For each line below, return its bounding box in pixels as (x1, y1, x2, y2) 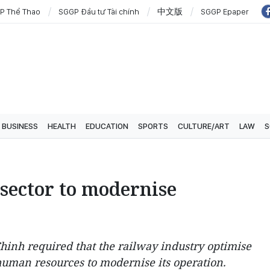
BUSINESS (2, 121, 38, 131)
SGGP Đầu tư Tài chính (58, 6, 139, 16)
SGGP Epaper (201, 6, 249, 16)
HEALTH (48, 121, 76, 131)
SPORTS (138, 121, 168, 131)
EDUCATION (86, 121, 128, 131)
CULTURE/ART (178, 121, 230, 131)
